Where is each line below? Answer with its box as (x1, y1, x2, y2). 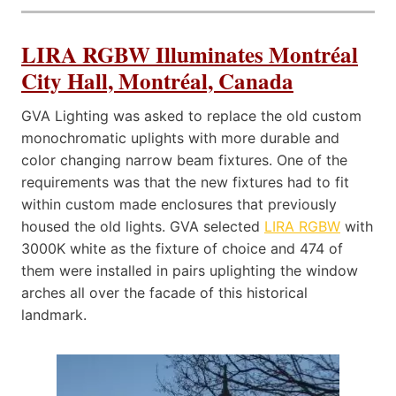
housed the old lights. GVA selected (21, 217, 264, 236)
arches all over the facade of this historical (21, 284, 308, 302)
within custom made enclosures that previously (21, 195, 337, 214)
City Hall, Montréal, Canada (21, 64, 293, 97)
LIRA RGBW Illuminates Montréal (21, 37, 358, 71)
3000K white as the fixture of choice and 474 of (21, 240, 343, 258)
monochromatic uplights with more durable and (21, 129, 339, 148)
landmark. (21, 306, 87, 324)
